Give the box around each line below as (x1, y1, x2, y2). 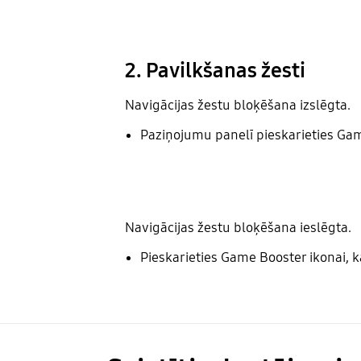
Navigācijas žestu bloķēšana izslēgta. (124, 97, 351, 114)
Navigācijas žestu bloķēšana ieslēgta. (124, 218, 351, 236)
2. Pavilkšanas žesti (124, 58, 305, 84)
